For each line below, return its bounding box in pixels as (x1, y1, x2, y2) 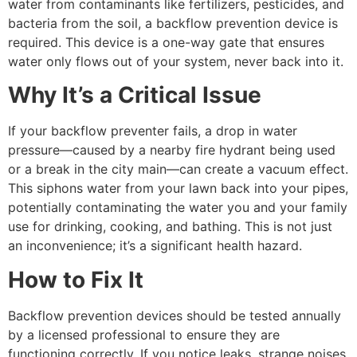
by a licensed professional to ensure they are (8, 326, 280, 343)
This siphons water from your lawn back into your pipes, (8, 180, 348, 197)
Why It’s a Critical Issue (8, 81, 261, 109)
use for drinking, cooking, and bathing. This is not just (8, 218, 332, 235)
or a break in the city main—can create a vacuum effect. (8, 161, 348, 178)
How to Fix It (8, 265, 143, 293)
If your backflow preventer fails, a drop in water (8, 123, 297, 139)
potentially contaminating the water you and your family (8, 199, 347, 216)
